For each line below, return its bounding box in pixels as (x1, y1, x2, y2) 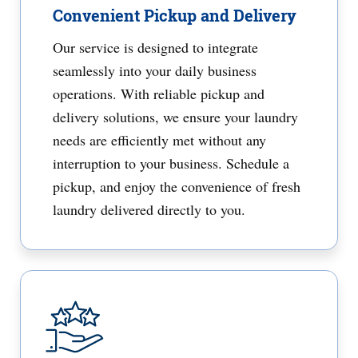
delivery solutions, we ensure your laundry (53, 107, 298, 126)
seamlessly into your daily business (53, 61, 257, 80)
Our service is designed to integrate (53, 38, 258, 57)
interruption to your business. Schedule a (53, 153, 289, 173)
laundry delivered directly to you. (53, 200, 245, 219)
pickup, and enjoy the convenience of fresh (53, 177, 300, 196)
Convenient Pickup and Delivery (53, 5, 296, 26)
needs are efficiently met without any (53, 130, 266, 149)
